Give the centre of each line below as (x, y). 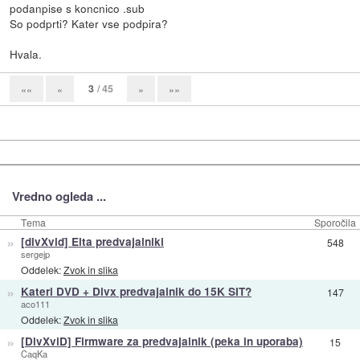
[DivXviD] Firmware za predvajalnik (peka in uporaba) (162, 342)
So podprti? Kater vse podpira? (89, 24)
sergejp (35, 254)
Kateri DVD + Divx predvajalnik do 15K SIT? (136, 292)
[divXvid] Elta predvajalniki (92, 242)
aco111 (35, 304)
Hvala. (26, 54)
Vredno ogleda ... (59, 196)
